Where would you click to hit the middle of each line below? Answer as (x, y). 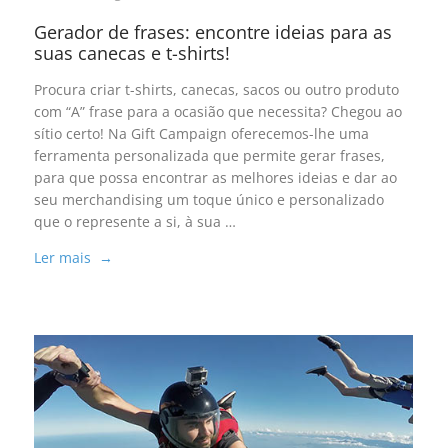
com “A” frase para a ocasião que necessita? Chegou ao (217, 112)
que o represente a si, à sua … (134, 222)
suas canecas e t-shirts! (131, 53)
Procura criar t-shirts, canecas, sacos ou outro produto (216, 90)
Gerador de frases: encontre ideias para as (212, 32)
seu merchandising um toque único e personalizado (208, 200)
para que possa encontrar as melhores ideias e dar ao (215, 178)
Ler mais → (73, 258)
